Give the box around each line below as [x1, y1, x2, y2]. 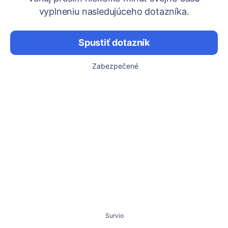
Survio [105, 212, 124, 219]
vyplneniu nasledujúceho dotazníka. [39, 6, 189, 17]
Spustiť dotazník [78, 37, 150, 48]
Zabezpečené [92, 62, 138, 70]
